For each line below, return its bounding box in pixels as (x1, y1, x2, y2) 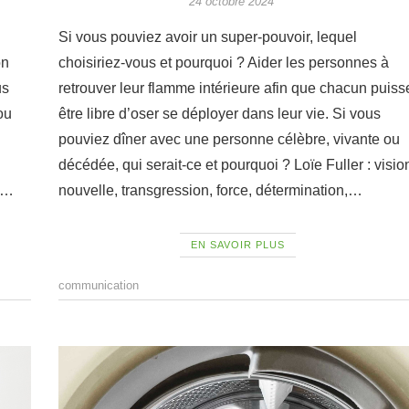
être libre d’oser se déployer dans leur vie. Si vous (58, 106, 381, 122)
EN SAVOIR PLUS (191, 239, 286, 251)
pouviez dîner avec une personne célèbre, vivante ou (58, 131, 400, 148)
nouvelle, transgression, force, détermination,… (58, 183, 362, 199)
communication (58, 278, 139, 293)
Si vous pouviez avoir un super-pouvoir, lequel (58, 29, 357, 46)
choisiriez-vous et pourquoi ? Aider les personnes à (58, 55, 389, 71)
